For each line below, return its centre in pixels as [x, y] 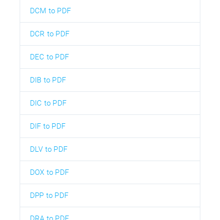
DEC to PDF [49, 57]
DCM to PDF [50, 11]
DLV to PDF [49, 149]
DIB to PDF [48, 80]
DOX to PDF [49, 172]
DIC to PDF [48, 103]
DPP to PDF [49, 195]
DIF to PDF [48, 126]
